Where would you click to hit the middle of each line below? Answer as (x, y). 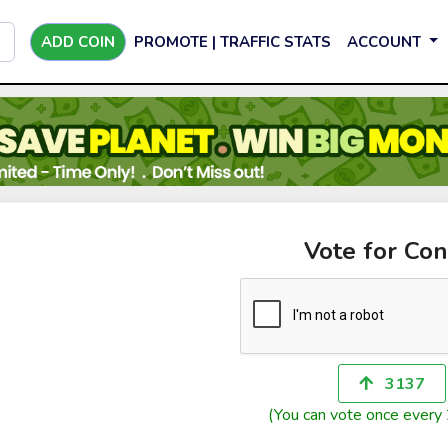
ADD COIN (78, 41)
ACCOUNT (386, 41)
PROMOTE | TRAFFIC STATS (232, 41)
